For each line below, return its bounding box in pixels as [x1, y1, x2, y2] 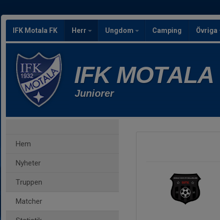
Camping [152, 27, 182, 34]
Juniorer [75, 88, 114, 99]
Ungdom [105, 27, 135, 34]
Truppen [16, 178, 42, 187]
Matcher [16, 197, 42, 206]
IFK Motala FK [13, 27, 57, 34]
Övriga [196, 27, 219, 34]
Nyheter [16, 159, 41, 167]
